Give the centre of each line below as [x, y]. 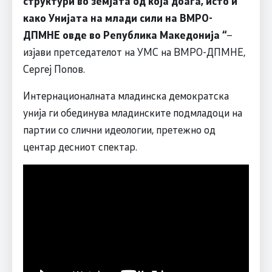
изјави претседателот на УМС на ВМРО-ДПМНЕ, [134, 52]
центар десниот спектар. [80, 147]
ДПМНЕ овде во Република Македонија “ [124, 35]
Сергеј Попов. [54, 69]
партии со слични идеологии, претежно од [119, 130]
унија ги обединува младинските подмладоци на [132, 113]
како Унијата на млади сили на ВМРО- [117, 18]
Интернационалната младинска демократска [126, 96]
